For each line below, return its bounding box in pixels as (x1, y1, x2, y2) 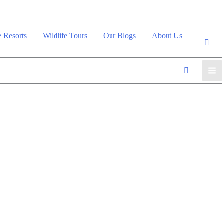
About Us (152, 31, 182, 40)
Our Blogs (103, 31, 136, 40)
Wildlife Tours (43, 31, 87, 40)
